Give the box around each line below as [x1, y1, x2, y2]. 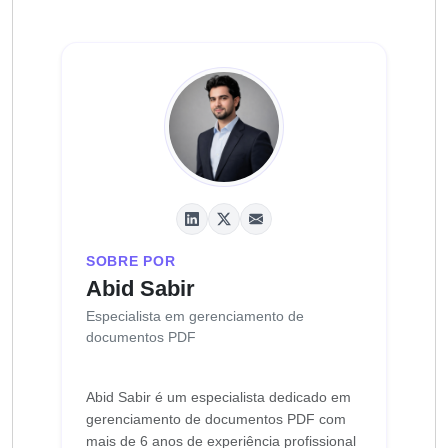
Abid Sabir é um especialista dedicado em [86, 389, 351, 406]
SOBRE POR [86, 253, 176, 270]
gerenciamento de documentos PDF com [86, 411, 346, 428]
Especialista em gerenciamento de [86, 308, 304, 325]
